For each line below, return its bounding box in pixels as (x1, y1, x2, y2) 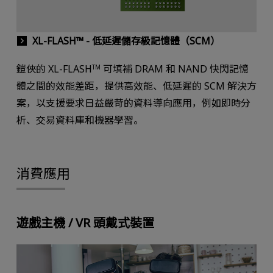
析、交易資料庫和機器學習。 (16, 113, 143, 127)
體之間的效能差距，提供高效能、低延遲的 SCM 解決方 (16, 79, 257, 93)
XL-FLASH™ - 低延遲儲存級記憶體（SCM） (32, 34, 220, 48)
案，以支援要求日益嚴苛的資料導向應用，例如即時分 (16, 96, 250, 110)
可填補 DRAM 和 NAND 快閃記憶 (100, 62, 249, 76)
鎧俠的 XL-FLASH (16, 62, 92, 76)
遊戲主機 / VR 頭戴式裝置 (16, 214, 154, 231)
